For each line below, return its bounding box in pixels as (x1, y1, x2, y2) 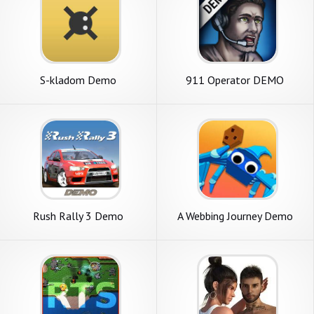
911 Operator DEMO (186, 73, 285, 88)
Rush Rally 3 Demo (32, 209, 123, 224)
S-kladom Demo (39, 73, 116, 88)
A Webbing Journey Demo (177, 209, 293, 224)
